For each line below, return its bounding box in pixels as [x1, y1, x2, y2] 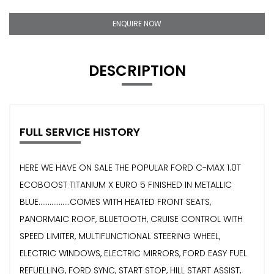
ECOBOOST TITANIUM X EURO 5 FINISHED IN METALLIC [20, 178, 232, 191]
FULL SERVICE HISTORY [20, 124, 140, 139]
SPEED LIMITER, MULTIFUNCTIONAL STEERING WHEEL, [20, 229, 220, 242]
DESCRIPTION [88, 60, 186, 81]
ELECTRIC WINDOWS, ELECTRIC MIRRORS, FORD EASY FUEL [20, 246, 247, 259]
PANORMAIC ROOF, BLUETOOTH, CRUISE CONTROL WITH [20, 212, 243, 225]
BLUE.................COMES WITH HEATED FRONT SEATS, [20, 195, 211, 208]
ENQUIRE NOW [113, 18, 161, 29]
